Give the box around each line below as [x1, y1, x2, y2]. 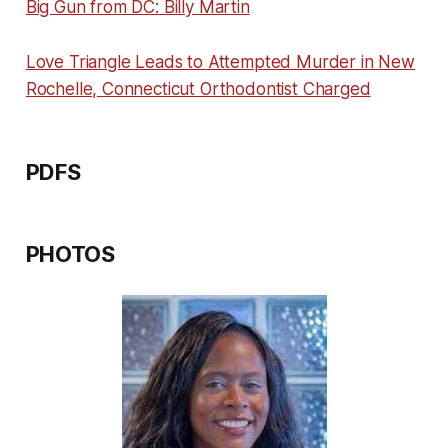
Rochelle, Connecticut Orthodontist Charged [25, 79, 371, 100]
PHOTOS [25, 241, 115, 268]
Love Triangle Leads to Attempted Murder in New [25, 52, 415, 73]
